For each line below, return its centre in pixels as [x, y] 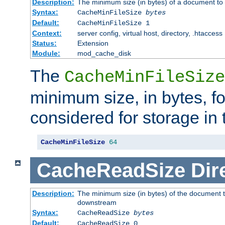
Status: [44, 43]
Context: [47, 33]
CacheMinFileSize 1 [113, 23]
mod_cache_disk [104, 53]
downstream [97, 203]
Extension [93, 43]
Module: [46, 53]
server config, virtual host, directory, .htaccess [150, 33]
